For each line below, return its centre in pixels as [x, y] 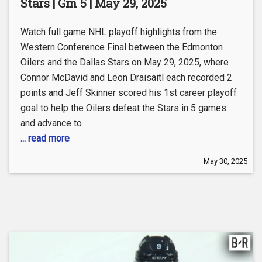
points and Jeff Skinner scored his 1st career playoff [129, 92]
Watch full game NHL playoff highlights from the [119, 32]
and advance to [51, 123]
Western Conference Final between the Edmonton [122, 47]
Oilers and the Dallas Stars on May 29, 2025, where [125, 62]
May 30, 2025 [225, 161]
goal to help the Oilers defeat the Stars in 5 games [123, 108]
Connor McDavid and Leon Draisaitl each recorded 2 [126, 77]
